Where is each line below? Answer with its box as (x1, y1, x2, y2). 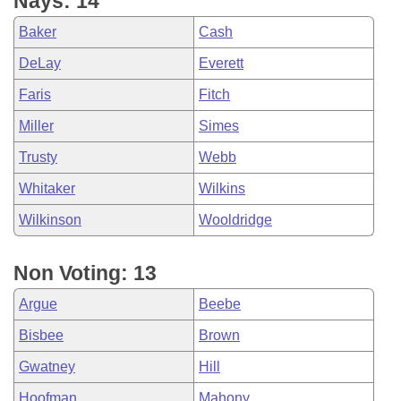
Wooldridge (199, 212, 272, 227)
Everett (199, 55, 243, 71)
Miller (19, 118, 54, 133)
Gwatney (19, 359, 75, 374)
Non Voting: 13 (13, 261, 157, 285)
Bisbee (19, 328, 64, 343)
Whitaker (19, 181, 75, 196)
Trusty (19, 149, 57, 165)
